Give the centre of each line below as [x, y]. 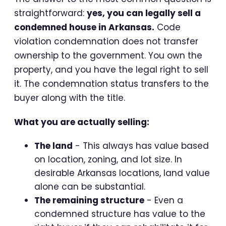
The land [53, 146]
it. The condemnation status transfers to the [111, 84]
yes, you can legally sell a [144, 13]
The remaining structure [89, 201]
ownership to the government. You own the [108, 56]
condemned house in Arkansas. [84, 27]
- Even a [164, 201]
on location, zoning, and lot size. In [108, 160]
